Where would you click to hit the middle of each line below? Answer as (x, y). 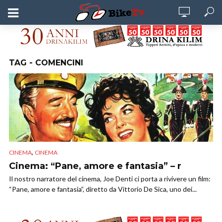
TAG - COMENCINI (46, 63)
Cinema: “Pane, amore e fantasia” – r (95, 166)
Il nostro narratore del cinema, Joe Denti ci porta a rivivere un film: (110, 179)
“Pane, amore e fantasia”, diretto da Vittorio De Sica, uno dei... (103, 189)
